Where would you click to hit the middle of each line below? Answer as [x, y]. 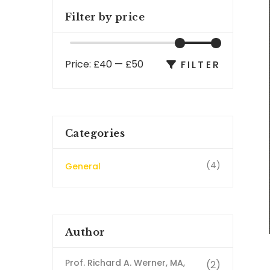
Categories [95, 133]
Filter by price [105, 17]
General [83, 167]
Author [85, 232]
